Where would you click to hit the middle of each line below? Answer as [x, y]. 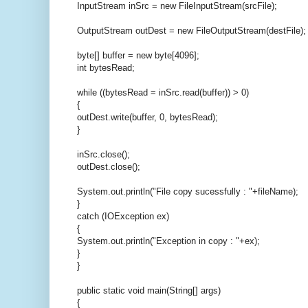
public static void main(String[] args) [149, 290]
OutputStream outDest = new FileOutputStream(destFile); [191, 30]
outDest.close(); [109, 166]
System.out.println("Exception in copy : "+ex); [168, 241]
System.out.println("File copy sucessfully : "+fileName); [188, 191]
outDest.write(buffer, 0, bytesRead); [147, 117]
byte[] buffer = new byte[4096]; [138, 55]
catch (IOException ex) [123, 216]
